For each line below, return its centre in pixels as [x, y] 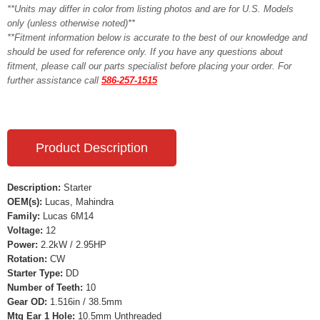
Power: [22, 245]
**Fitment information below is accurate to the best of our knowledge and [157, 37]
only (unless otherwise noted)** [71, 23]
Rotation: [27, 259]
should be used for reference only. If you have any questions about [145, 52]
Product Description [92, 148]
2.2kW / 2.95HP [72, 245]
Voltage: [25, 230]
